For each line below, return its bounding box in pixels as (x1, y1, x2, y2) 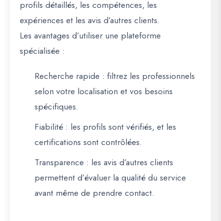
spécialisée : (20, 44, 65, 57)
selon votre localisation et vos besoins (35, 85, 173, 98)
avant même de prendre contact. (35, 186, 154, 199)
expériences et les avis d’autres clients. (20, 14, 160, 27)
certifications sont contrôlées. (35, 136, 142, 148)
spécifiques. (35, 100, 78, 113)
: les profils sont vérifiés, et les (63, 120, 176, 133)
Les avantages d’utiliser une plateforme (20, 29, 161, 42)
